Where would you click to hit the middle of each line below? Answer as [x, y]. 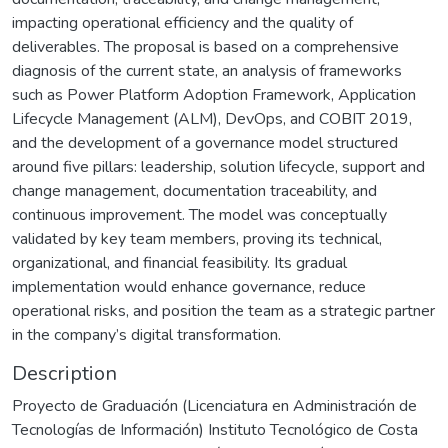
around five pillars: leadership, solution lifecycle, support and [218, 166]
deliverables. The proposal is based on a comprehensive [205, 46]
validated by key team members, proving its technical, [197, 238]
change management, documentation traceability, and [194, 190]
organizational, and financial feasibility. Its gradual [179, 262]
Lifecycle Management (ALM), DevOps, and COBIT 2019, [212, 118]
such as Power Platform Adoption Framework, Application [214, 94]
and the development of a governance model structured [205, 142]
